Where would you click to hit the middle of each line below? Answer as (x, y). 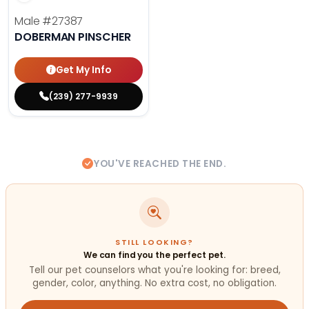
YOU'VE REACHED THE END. (160, 164)
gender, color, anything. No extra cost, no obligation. (154, 283)
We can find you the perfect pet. (154, 255)
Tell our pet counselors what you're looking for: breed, (154, 270)
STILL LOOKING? (154, 242)
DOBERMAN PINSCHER (73, 37)
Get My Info (83, 70)
